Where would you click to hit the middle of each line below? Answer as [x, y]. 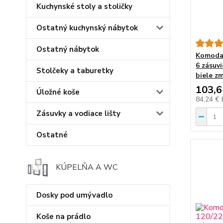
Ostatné [52, 135]
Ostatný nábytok [68, 49]
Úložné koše [58, 92]
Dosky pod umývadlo [74, 195]
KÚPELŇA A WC [87, 167]
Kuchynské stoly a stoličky [84, 6]
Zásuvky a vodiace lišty [78, 113]
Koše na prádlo [63, 217]
